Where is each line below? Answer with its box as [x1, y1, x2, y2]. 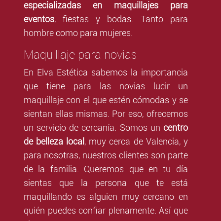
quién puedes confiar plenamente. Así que [24, 205, 188, 216]
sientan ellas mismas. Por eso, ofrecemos [24, 109, 188, 119]
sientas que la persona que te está [24, 178, 188, 188]
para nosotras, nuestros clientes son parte [24, 150, 188, 161]
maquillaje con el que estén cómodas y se [24, 95, 188, 106]
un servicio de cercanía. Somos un [24, 122, 163, 133]
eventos [24, 14, 54, 25]
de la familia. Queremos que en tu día [24, 164, 188, 175]
